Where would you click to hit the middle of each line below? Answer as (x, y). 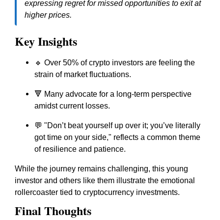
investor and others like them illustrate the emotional (105, 180)
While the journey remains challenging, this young (101, 169)
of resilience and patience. (80, 149)
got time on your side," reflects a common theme (117, 137)
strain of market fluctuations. (83, 74)
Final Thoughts (53, 210)
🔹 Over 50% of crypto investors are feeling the (115, 63)
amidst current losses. (72, 106)
